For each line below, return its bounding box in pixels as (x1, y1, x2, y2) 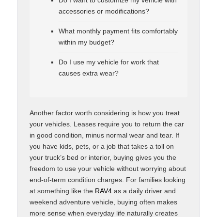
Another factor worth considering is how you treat (30, 108, 180, 117)
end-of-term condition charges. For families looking (30, 175, 186, 184)
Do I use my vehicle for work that (59, 58, 159, 66)
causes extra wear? (59, 69, 119, 77)
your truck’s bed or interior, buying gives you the (30, 153, 176, 161)
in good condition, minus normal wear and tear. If (30, 131, 179, 139)
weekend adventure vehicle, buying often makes (30, 198, 177, 206)
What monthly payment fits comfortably (59, 27, 178, 35)
